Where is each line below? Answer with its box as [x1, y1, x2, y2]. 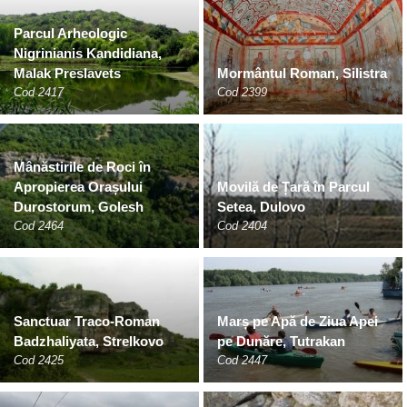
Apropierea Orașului [14, 179, 143, 195]
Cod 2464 [14, 219, 64, 233]
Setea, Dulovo [217, 199, 305, 215]
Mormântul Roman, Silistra [217, 65, 387, 82]
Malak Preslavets [14, 65, 121, 82]
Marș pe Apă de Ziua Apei [217, 313, 378, 329]
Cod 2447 [217, 352, 267, 367]
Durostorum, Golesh [14, 199, 144, 215]
